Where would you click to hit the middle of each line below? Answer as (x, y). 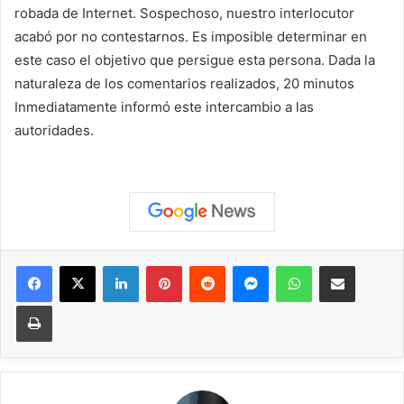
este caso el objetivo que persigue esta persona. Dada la (195, 60)
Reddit (243, 265)
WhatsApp (340, 265)
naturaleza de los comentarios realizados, (149, 83)
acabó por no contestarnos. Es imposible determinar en (191, 36)
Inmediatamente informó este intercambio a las (164, 106)
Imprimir (73, 304)
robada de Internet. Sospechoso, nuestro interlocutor (184, 13)
